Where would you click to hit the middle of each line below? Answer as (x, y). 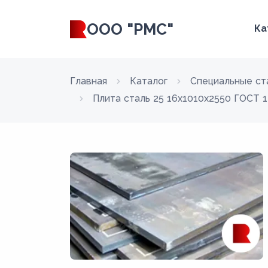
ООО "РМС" (130, 29)
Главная (89, 81)
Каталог (149, 81)
